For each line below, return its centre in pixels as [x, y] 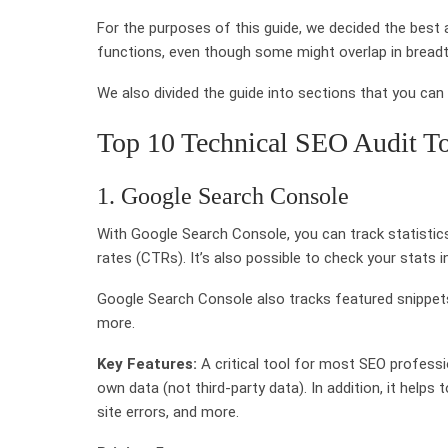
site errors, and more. [168, 411]
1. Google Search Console [223, 195]
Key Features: [147, 363]
